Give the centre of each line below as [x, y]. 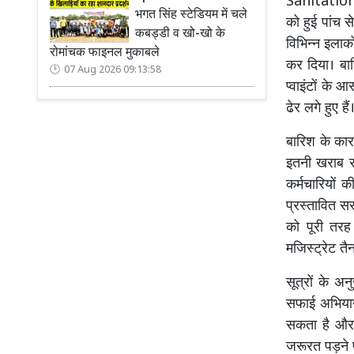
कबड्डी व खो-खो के [180, 34]
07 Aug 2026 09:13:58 [113, 70]
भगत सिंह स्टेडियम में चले [191, 15]
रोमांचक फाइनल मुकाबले [105, 53]
